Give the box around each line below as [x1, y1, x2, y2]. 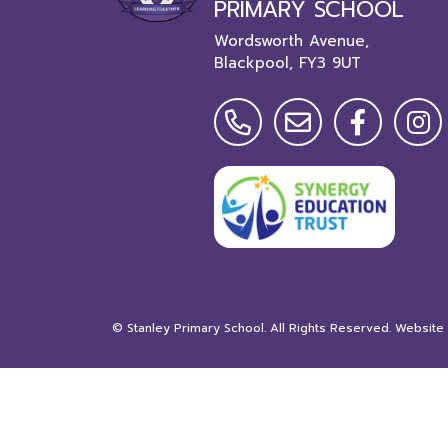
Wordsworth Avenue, [214, 30, 369, 52]
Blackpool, [214, 52, 293, 74]
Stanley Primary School [127, 319, 264, 337]
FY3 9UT [299, 52, 361, 74]
